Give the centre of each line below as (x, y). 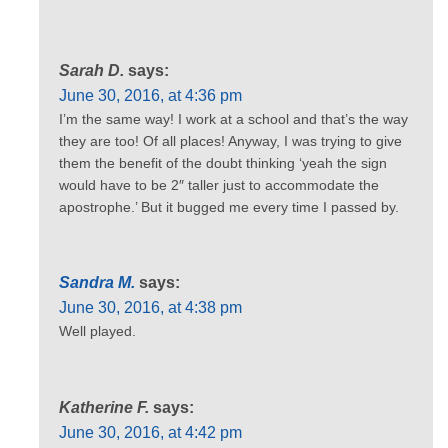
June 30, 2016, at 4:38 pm (150, 308)
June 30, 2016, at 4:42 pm (150, 432)
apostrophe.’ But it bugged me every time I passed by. (229, 206)
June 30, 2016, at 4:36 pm (150, 95)
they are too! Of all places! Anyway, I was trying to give (230, 140)
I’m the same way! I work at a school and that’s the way (233, 118)
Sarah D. (91, 70)
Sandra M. (97, 283)
